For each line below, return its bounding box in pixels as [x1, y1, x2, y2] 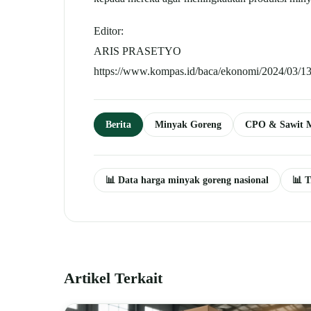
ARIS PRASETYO [94, 44, 181, 58]
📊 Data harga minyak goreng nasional [106, 174, 269, 186]
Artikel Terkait [64, 270, 162, 287]
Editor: [94, 24, 124, 38]
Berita [106, 119, 131, 131]
